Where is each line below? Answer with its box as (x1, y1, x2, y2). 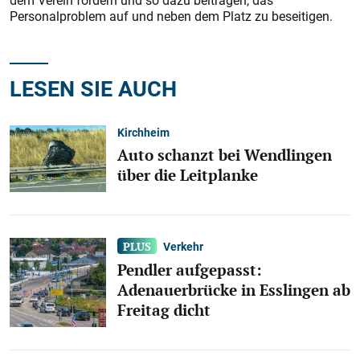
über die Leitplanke (117, 164, 258, 186)
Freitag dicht (117, 300, 211, 321)
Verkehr (163, 238, 204, 254)
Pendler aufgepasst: (117, 260, 262, 281)
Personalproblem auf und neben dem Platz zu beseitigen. (10, 7, 333, 25)
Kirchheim (117, 124, 170, 140)
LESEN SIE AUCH (10, 73, 177, 103)
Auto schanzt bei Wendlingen (117, 144, 332, 166)
